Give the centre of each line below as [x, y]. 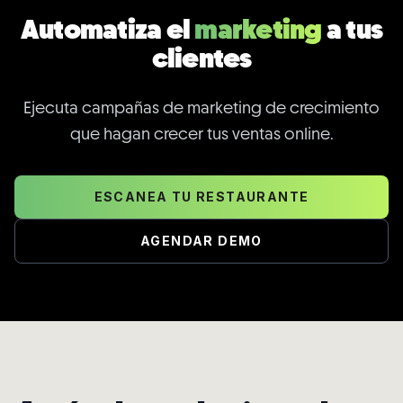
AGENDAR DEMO [201, 240]
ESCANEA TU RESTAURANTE [201, 196]
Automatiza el [107, 29]
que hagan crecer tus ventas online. [201, 133]
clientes [201, 58]
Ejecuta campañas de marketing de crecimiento [201, 107]
